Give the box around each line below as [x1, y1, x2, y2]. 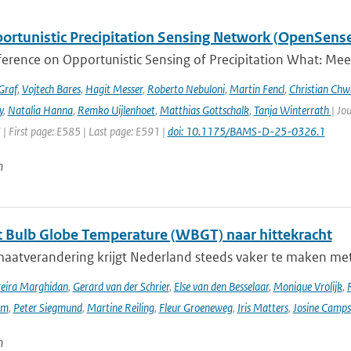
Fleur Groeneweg [158, 300, 233, 315]
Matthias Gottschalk [159, 103, 249, 118]
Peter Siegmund [13, 300, 82, 315]
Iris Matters [237, 300, 288, 315]
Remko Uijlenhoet [77, 103, 155, 118]
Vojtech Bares [21, 81, 81, 96]
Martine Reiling [86, 300, 154, 315]
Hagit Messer [85, 81, 143, 96]
